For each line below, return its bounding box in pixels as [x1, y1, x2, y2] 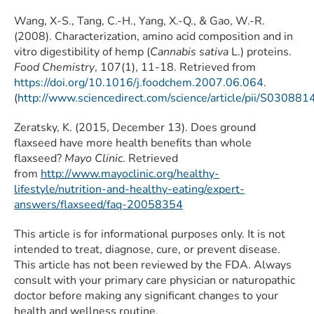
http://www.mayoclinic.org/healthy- [41, 166, 219, 182]
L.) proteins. [228, 44, 292, 60]
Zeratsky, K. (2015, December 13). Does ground [14, 120, 256, 136]
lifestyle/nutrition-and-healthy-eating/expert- [14, 182, 245, 198]
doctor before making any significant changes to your [14, 288, 278, 304]
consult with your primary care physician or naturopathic [14, 273, 295, 289]
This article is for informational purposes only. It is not [14, 226, 285, 243]
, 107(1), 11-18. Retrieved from [95, 60, 256, 76]
